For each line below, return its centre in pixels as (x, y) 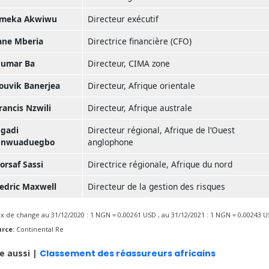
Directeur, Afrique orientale (141, 85)
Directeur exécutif (123, 19)
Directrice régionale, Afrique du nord (160, 164)
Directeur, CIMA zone (129, 63)
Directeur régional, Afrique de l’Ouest (161, 130)
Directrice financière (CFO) (140, 41)
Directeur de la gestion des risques (156, 186)
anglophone (110, 142)
